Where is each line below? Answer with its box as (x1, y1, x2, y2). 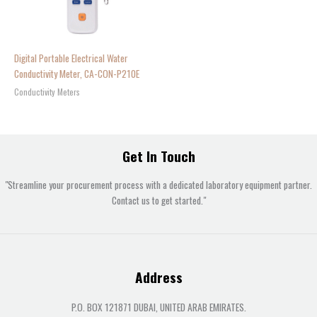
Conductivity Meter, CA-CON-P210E (14, 66, 139, 81)
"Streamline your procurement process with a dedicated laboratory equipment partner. (5, 177, 312, 192)
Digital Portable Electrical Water (14, 50, 128, 65)
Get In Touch (122, 146, 195, 167)
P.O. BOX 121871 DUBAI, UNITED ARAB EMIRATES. (71, 300, 246, 315)
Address (134, 267, 183, 288)
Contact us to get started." (111, 192, 206, 207)
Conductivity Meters (14, 85, 80, 98)
